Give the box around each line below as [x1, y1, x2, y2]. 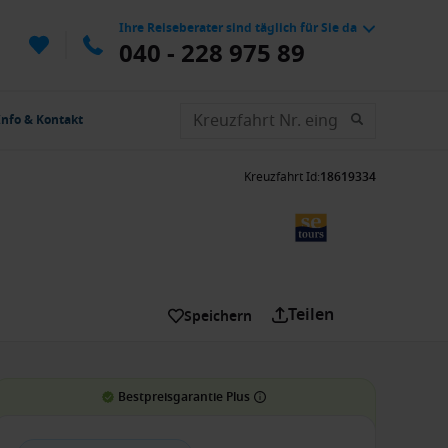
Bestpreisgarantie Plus [118, 388, 250, 406]
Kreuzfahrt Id [244, 168, 317, 186]
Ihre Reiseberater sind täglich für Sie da [119, 18, 357, 37]
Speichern [184, 305, 252, 327]
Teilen [288, 303, 334, 327]
